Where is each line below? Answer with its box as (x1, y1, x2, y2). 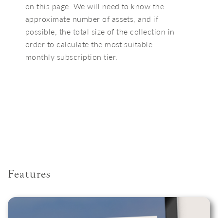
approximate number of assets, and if (25, 13, 159, 25)
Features (8, 167, 51, 181)
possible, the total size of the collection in (25, 26, 175, 37)
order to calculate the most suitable (25, 38, 153, 50)
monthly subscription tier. (25, 51, 118, 63)
